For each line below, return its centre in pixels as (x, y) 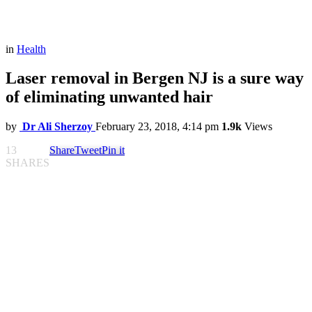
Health (31, 49)
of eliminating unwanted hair (109, 97)
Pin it (113, 150)
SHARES (28, 163)
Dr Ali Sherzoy (57, 127)
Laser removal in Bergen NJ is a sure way (155, 78)
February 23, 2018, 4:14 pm (157, 127)
